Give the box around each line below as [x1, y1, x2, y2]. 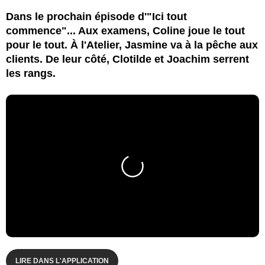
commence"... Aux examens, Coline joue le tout [6, 24, 245, 37]
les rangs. [6, 67, 56, 79]
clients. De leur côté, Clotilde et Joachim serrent [6, 53, 249, 65]
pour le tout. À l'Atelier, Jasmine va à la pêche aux [6, 38, 258, 51]
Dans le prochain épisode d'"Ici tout [6, 10, 187, 22]
